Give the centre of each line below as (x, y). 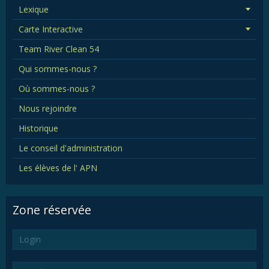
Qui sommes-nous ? (58, 68)
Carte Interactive (51, 29)
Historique (38, 128)
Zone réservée (52, 210)
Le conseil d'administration (71, 148)
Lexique (34, 9)
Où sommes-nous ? (57, 88)
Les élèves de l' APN (58, 168)
